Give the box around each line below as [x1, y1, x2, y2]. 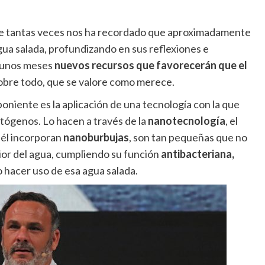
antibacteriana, [160, 147, 234, 161]
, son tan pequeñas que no [128, 131, 247, 144]
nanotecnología [147, 114, 225, 128]
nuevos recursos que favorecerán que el [52, 59, 247, 72]
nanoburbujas [63, 131, 129, 144]
